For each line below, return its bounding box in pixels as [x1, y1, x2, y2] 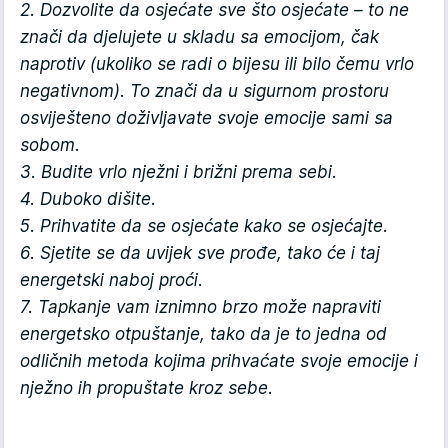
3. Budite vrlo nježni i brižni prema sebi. [20, 162, 337, 183]
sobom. [20, 135, 85, 156]
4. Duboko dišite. [20, 189, 156, 210]
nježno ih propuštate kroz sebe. [20, 378, 273, 399]
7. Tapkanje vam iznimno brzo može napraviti [20, 297, 381, 318]
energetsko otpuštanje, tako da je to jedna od [20, 324, 387, 345]
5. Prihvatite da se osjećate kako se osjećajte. [20, 216, 388, 237]
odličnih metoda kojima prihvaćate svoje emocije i [20, 351, 418, 372]
